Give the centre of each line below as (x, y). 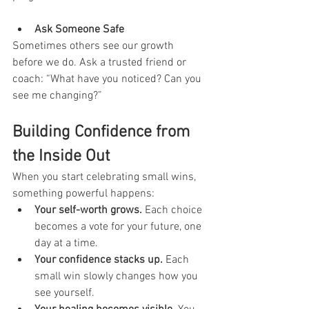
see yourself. (64, 293)
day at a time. (66, 243)
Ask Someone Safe (79, 29)
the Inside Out (61, 156)
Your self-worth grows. (88, 210)
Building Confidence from (103, 132)
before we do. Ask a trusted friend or (101, 62)
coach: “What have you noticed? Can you (108, 79)
